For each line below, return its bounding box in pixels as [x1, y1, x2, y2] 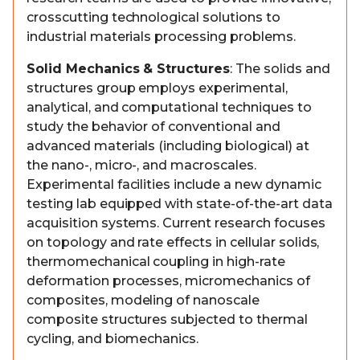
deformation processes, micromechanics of [27, 273, 310, 288]
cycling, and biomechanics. [27, 331, 199, 346]
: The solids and [230, 61, 330, 76]
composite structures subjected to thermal [27, 312, 308, 327]
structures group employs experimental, [27, 80, 288, 96]
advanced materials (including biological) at [27, 138, 309, 153]
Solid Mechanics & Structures [27, 61, 231, 76]
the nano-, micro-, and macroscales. [27, 157, 256, 173]
